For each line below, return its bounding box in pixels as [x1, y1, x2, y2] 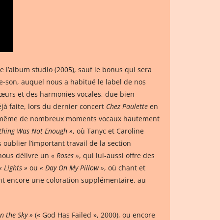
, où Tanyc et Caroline [73, 126, 144, 136]
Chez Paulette [106, 101, 148, 111]
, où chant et [104, 163, 145, 172]
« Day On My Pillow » [40, 163, 104, 172]
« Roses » [51, 150, 79, 160]
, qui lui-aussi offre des [79, 150, 155, 160]
